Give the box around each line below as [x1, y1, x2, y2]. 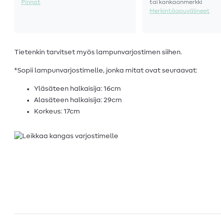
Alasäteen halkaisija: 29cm [34, 97, 122, 104]
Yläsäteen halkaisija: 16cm [34, 85, 121, 93]
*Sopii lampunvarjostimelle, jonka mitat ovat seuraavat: [14, 67, 197, 74]
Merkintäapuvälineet [149, 8, 210, 14]
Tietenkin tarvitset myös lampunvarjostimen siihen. [14, 49, 182, 56]
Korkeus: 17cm [34, 108, 80, 115]
